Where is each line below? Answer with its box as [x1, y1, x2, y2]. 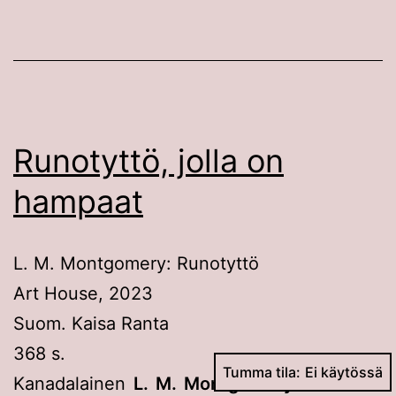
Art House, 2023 [13, 282, 153, 304]
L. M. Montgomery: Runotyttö [13, 252, 259, 274]
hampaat [13, 181, 143, 221]
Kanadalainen [13, 372, 133, 394]
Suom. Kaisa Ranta [13, 312, 169, 334]
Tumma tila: [223, 363, 301, 381]
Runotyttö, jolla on [13, 141, 284, 180]
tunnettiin [294, 372, 383, 394]
